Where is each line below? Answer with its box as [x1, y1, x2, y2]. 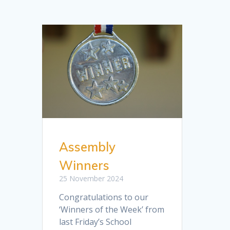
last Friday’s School [59, 216, 132, 227]
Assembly [59, 139, 116, 155]
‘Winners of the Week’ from [59, 203, 165, 215]
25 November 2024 [59, 173, 124, 183]
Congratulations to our [59, 191, 149, 203]
